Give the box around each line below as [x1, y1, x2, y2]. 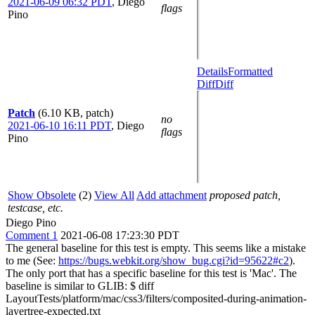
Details [197, 65, 228, 77]
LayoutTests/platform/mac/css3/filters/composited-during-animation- [6, 292, 307, 304]
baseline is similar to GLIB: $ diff [6, 280, 154, 292]
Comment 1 [6, 229, 58, 241]
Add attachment [136, 189, 207, 201]
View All [94, 189, 134, 201]
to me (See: [6, 255, 58, 266]
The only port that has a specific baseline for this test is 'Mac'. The [6, 267, 297, 279]
